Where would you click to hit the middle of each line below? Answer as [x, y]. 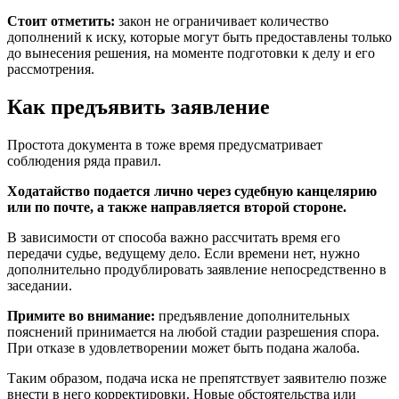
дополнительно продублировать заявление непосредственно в [197, 270]
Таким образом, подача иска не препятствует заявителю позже [197, 379]
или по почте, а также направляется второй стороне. [177, 208]
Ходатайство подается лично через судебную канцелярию [192, 191]
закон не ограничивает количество [222, 21]
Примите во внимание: [81, 316]
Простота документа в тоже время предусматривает [165, 145]
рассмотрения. [51, 69]
